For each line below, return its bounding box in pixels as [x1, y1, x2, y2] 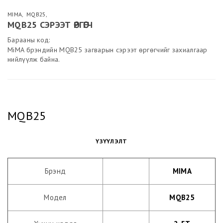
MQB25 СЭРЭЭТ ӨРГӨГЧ [7, 18, 93, 30]
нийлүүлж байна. [7, 54, 60, 64]
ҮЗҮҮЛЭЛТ [96, 137, 127, 145]
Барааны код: [7, 35, 50, 44]
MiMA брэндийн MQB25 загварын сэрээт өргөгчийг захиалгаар [7, 45, 208, 54]
